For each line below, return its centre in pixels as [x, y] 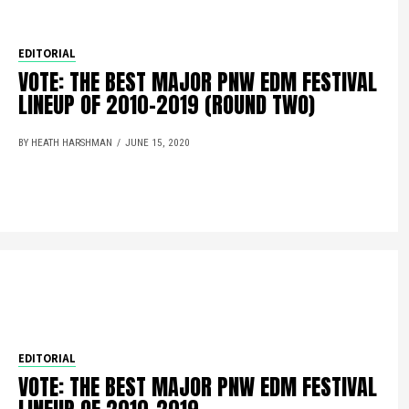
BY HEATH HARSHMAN [66, 143]
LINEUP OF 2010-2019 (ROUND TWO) [167, 105]
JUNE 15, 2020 [158, 143]
